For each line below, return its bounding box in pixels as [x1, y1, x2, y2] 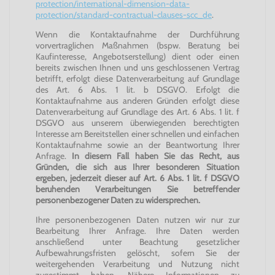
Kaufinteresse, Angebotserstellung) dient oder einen [36, 51, 239, 62]
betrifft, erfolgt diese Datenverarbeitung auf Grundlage [36, 73, 239, 84]
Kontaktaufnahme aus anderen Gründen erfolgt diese [36, 95, 239, 106]
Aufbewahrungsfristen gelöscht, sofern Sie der [36, 247, 239, 258]
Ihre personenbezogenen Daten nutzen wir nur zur [36, 214, 239, 225]
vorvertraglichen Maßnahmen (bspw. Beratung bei [36, 40, 239, 51]
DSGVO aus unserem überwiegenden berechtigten [36, 117, 239, 128]
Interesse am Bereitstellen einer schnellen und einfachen [36, 128, 239, 139]
